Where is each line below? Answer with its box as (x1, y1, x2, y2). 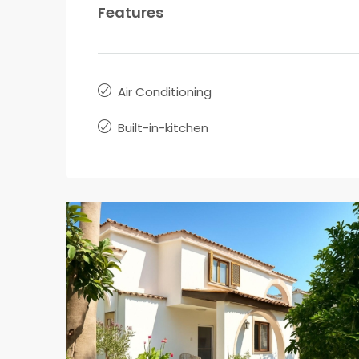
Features (98, 2, 163, 22)
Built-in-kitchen (118, 119, 208, 136)
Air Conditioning (118, 83, 212, 100)
